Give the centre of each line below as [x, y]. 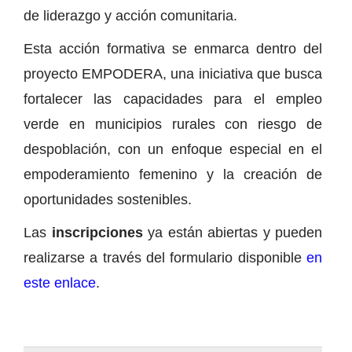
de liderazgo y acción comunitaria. [130, 15]
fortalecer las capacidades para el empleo [173, 99]
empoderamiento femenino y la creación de [173, 174]
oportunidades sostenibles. [108, 199]
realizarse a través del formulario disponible [165, 257]
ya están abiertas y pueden [232, 232]
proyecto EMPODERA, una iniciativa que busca [173, 73]
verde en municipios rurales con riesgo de [173, 124]
